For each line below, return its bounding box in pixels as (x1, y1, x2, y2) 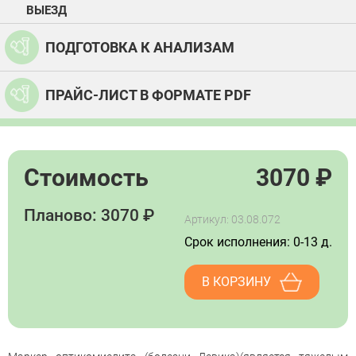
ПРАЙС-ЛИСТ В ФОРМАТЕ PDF (45, 86, 251, 103)
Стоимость (24, 164, 149, 192)
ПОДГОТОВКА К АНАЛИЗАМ (45, 38, 234, 56)
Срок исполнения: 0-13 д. (184, 234, 332, 250)
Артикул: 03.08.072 (184, 213, 281, 226)
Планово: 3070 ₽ (24, 206, 154, 225)
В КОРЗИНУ (202, 274, 271, 289)
